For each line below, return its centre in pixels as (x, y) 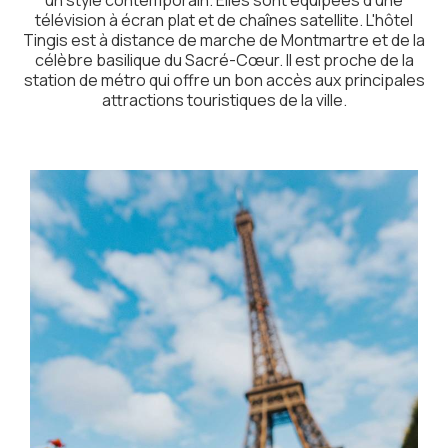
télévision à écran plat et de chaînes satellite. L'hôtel (224, 19)
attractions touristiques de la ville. (224, 99)
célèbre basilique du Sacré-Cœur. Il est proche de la (224, 59)
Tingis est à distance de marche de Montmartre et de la (224, 39)
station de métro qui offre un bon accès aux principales (224, 79)
